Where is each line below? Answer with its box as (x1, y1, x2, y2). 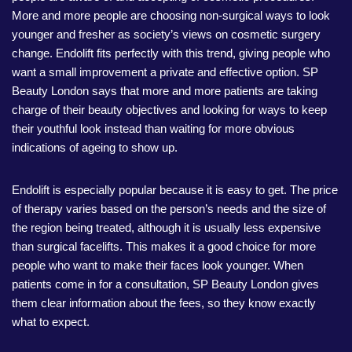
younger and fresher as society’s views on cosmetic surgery (12, 27, 321, 41)
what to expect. (12, 315, 90, 328)
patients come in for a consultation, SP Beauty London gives (12, 277, 319, 291)
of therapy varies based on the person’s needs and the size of (12, 202, 326, 215)
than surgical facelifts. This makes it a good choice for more (12, 240, 316, 253)
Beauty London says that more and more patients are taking (12, 84, 317, 97)
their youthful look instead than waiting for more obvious (12, 122, 295, 135)
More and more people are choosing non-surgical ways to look (12, 9, 330, 22)
